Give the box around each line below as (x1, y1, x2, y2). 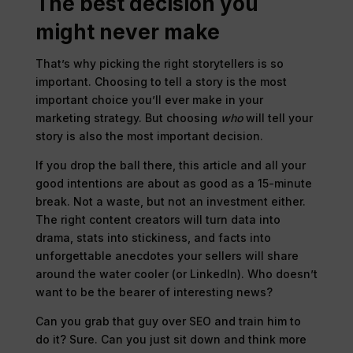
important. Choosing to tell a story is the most (35, 74, 287, 88)
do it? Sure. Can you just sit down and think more (35, 332, 307, 346)
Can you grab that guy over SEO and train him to (35, 314, 301, 328)
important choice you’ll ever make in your (35, 92, 263, 106)
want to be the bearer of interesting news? (35, 284, 273, 299)
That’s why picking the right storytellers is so (35, 56, 284, 70)
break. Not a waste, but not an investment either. (35, 194, 306, 208)
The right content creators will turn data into (35, 212, 281, 226)
